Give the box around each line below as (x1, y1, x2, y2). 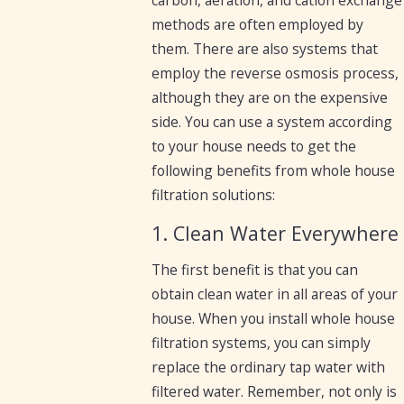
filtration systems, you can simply (151, 333, 372, 353)
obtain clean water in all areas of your (151, 284, 399, 305)
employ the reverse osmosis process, (151, 63, 399, 84)
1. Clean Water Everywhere (151, 219, 399, 246)
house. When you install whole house (151, 308, 396, 329)
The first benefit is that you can (151, 260, 359, 280)
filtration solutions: (151, 185, 276, 206)
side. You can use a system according (151, 112, 393, 133)
